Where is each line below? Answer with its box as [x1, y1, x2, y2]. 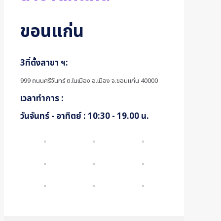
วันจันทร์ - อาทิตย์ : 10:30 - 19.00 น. [20, 110, 149, 123]
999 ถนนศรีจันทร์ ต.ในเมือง [20, 75, 92, 86]
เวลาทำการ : [20, 92, 64, 105]
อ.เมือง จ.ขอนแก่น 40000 [92, 75, 158, 86]
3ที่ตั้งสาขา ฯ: [20, 56, 68, 70]
